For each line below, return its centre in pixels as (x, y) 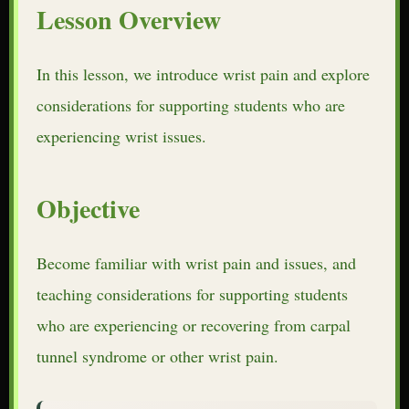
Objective (88, 208)
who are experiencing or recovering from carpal (194, 325)
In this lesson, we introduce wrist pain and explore (203, 73)
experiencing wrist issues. (121, 136)
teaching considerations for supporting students (192, 294)
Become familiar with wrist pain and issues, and (196, 262)
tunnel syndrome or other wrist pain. (157, 356)
